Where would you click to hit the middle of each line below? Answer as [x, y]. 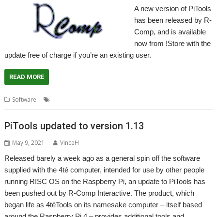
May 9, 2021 [29, 143]
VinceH [70, 143]
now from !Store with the [172, 43]
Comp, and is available [170, 31]
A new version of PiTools [172, 8]
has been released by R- [173, 20]
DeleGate [78, 99]
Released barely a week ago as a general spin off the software [102, 158]
